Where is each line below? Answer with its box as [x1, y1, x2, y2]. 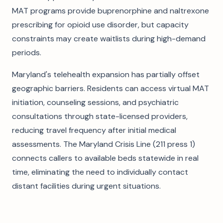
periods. [12, 47, 41, 58]
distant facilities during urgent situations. [12, 181, 161, 191]
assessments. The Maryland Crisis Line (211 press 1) [12, 139, 195, 149]
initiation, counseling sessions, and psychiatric [12, 97, 179, 108]
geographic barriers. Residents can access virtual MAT [12, 83, 209, 94]
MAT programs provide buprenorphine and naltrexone [12, 5, 209, 16]
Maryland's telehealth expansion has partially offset [12, 69, 200, 80]
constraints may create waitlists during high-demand [12, 33, 206, 44]
